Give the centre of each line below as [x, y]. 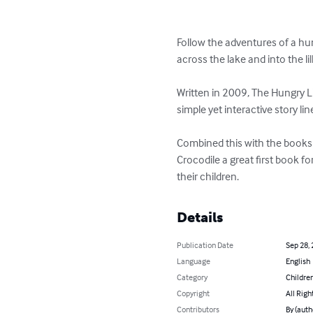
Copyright [194, 293]
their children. [208, 176]
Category [192, 277]
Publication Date [205, 245]
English [298, 261]
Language [194, 261]
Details [200, 217]
